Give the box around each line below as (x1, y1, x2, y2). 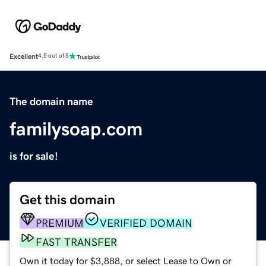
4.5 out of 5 (38, 53, 69, 59)
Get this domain (20, 192, 115, 207)
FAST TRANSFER (36, 236, 117, 248)
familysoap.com (9, 119, 142, 138)
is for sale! (9, 150, 58, 161)
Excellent (9, 52, 38, 60)
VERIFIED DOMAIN (100, 217, 192, 229)
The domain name (9, 96, 93, 107)
